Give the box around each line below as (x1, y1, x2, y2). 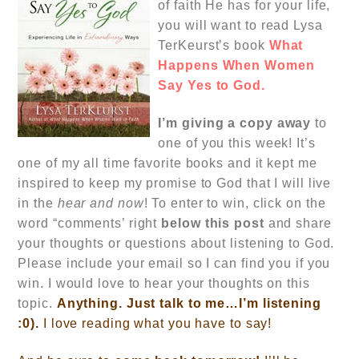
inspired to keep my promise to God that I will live (18, 176, 332, 190)
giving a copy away (182, 116, 312, 130)
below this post (161, 216, 268, 230)
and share (268, 216, 332, 230)
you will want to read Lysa (158, 18, 323, 32)
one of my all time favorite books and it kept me (18, 156, 317, 170)
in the (18, 196, 58, 210)
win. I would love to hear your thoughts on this (18, 276, 310, 290)
